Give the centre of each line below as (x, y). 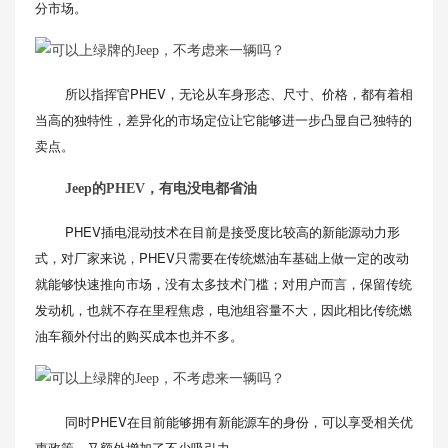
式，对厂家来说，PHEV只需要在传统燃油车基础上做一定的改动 (222, 257)
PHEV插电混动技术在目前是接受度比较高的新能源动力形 (232, 231)
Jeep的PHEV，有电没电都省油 (161, 188)
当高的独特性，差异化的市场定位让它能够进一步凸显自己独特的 (223, 119)
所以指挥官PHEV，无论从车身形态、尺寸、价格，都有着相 (239, 93)
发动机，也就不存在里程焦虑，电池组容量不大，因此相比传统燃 (223, 309)
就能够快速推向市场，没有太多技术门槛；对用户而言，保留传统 (223, 283)
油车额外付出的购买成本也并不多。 (139, 335)
